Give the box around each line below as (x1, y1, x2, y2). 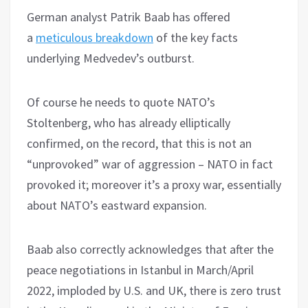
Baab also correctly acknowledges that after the (27, 241, 274, 258)
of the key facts (153, 30, 238, 46)
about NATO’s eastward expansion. (27, 197, 207, 214)
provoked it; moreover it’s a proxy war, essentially (27, 177, 281, 193)
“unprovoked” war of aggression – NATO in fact (27, 156, 273, 173)
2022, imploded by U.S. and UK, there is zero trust (27, 283, 281, 299)
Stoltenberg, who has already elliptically (27, 115, 230, 131)
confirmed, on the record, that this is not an (27, 135, 252, 152)
